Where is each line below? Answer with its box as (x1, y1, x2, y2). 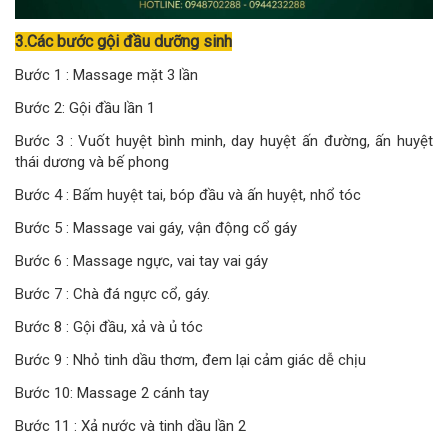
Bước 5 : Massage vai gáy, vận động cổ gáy (15, 219, 297, 238)
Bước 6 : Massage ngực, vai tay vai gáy (15, 252, 268, 271)
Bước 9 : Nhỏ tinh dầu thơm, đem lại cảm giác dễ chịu (15, 351, 366, 370)
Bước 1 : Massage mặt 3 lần (15, 66, 198, 85)
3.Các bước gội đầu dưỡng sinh (15, 32, 232, 52)
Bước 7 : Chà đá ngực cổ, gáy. (15, 285, 210, 304)
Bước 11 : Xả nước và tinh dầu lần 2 (15, 417, 246, 436)
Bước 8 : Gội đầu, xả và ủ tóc (15, 318, 203, 337)
